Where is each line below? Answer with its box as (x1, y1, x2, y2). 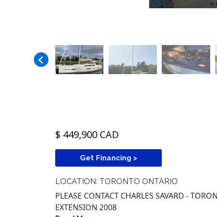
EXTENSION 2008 (55, 202, 117, 213)
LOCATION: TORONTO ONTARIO (55, 177, 178, 186)
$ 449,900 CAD (55, 128, 119, 141)
